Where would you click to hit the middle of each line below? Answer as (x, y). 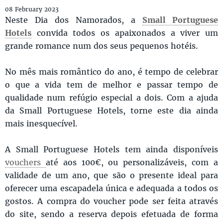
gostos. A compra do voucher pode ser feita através (111, 201)
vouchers (25, 162)
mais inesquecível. (43, 123)
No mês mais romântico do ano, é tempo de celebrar (111, 72)
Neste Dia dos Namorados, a (74, 20)
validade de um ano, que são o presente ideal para (111, 175)
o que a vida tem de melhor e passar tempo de (111, 85)
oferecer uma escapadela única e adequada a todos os (111, 188)
